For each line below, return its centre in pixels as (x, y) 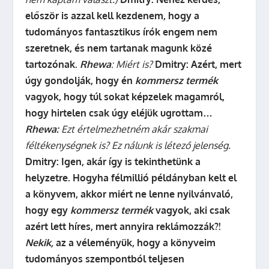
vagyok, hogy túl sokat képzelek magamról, (125, 97)
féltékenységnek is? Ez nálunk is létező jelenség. (129, 145)
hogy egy (48, 210)
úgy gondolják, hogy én (80, 80)
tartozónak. (52, 64)
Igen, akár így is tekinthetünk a (131, 162)
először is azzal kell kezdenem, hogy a (113, 16)
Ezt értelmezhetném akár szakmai (134, 129)
